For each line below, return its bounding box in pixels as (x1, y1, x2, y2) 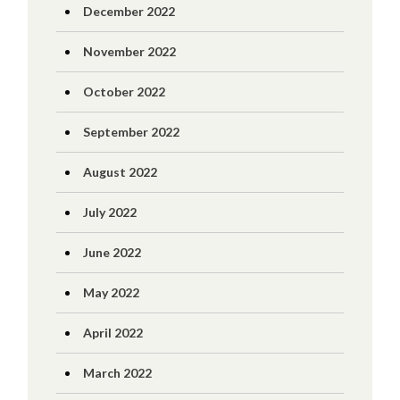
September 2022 (82, 124, 179, 139)
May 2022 (82, 285, 139, 300)
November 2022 (82, 44, 176, 59)
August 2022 (82, 164, 157, 179)
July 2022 (82, 204, 137, 220)
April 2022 (82, 325, 143, 340)
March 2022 (82, 365, 152, 380)
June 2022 (82, 245, 141, 260)
